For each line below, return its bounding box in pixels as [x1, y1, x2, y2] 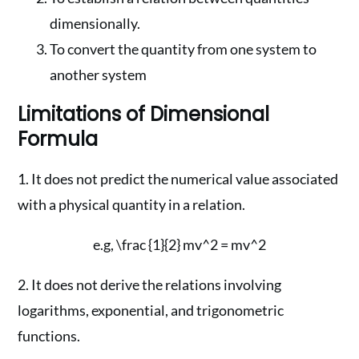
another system [50, 66, 147, 83]
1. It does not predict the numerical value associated [18, 170, 339, 188]
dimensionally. [50, 14, 141, 32]
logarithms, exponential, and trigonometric [18, 301, 284, 319]
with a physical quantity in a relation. [18, 196, 246, 213]
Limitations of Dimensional [18, 101, 270, 127]
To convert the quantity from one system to [50, 40, 317, 58]
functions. [18, 327, 81, 345]
